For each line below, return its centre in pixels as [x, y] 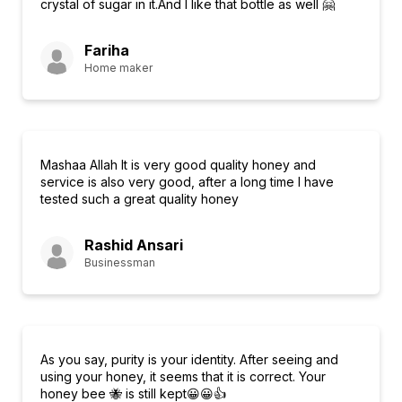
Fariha [107, 50]
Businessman [120, 262]
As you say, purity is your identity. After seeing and [189, 359]
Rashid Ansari [134, 245]
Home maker [118, 68]
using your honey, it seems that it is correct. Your [183, 376]
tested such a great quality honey [140, 199]
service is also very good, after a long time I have [187, 182]
